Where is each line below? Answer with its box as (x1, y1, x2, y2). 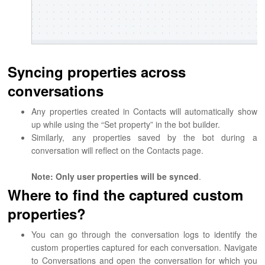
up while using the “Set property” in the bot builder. (31, 118, 223, 130)
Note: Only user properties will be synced (31, 170, 199, 182)
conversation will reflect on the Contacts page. (31, 144, 204, 156)
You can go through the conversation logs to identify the (31, 228, 257, 240)
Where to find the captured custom (8, 184, 244, 205)
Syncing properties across (8, 61, 186, 82)
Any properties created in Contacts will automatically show (31, 105, 257, 117)
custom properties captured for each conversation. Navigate (31, 241, 257, 253)
